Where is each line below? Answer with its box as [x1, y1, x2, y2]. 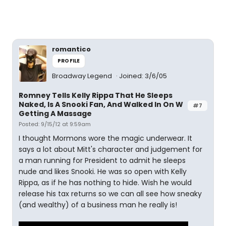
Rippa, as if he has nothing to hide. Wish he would [19, 178, 192, 188]
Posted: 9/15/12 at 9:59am [19, 120, 91, 128]
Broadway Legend [52, 71, 114, 81]
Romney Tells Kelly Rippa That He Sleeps [19, 90, 173, 100]
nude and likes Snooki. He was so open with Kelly [19, 166, 187, 177]
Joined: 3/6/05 [119, 71, 167, 81]
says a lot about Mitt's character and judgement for [19, 144, 202, 154]
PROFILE [58, 57, 80, 65]
